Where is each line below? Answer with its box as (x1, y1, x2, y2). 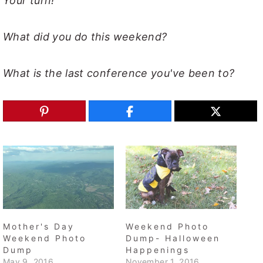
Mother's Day (3, 221, 75, 232)
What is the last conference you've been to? (3, 67, 235, 80)
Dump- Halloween (126, 233, 220, 244)
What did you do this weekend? (3, 31, 167, 43)
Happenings (126, 245, 190, 255)
